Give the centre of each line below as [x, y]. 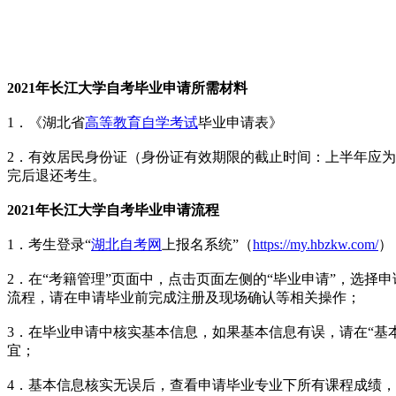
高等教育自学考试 [141, 123]
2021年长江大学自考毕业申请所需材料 [127, 88]
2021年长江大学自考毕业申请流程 [113, 210]
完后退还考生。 [57, 176]
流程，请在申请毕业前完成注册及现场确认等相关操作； [184, 298]
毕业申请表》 [240, 123]
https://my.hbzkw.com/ [316, 245]
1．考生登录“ [49, 245]
